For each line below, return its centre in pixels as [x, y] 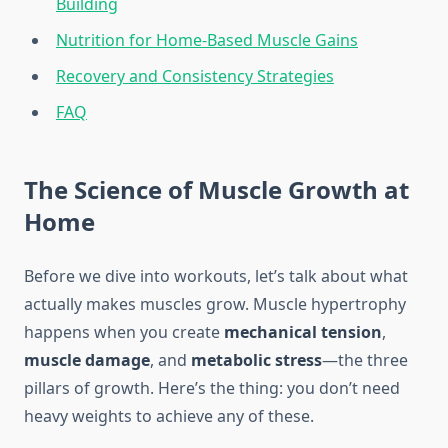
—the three [365, 360]
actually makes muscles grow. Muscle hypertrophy [215, 304]
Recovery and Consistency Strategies [195, 76]
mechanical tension [303, 332]
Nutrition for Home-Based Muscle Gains [207, 40]
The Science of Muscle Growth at [216, 190]
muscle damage [87, 360]
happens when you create [124, 332]
